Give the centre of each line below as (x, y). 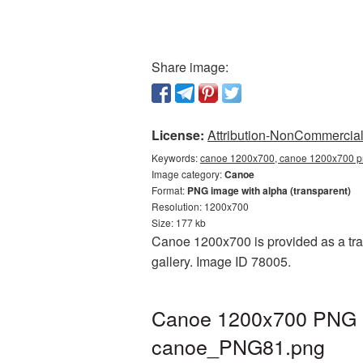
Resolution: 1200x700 (200, 206)
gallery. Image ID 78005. (221, 261)
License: (178, 135)
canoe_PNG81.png (238, 346)
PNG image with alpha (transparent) (269, 190)
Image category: (188, 174)
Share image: (190, 67)
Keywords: (176, 158)
